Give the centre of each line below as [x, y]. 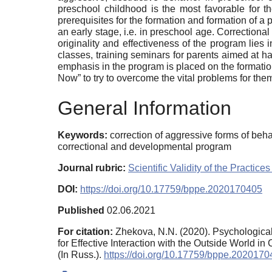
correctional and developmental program [144, 147]
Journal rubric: [92, 168]
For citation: [85, 232]
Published [81, 211]
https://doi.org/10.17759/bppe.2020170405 [171, 189]
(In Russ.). [81, 255]
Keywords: [83, 135]
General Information [144, 108]
